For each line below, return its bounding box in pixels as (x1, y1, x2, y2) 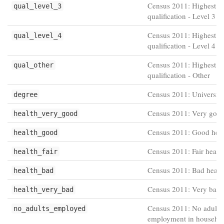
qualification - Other (147, 70, 210, 80)
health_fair (13, 147, 57, 155)
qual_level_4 (13, 31, 61, 39)
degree (13, 90, 37, 98)
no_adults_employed (13, 204, 85, 212)
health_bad (13, 166, 53, 174)
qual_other (13, 61, 53, 69)
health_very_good (13, 109, 77, 117)
